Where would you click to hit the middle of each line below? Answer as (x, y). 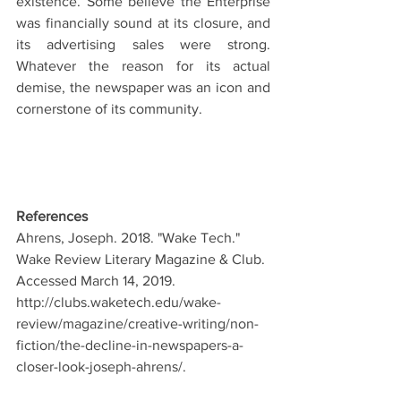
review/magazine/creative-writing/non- (137, 323)
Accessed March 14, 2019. (98, 280)
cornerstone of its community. (109, 108)
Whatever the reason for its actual (143, 65)
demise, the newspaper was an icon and (143, 87)
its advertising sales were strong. (143, 44)
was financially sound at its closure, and (143, 22)
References (52, 216)
